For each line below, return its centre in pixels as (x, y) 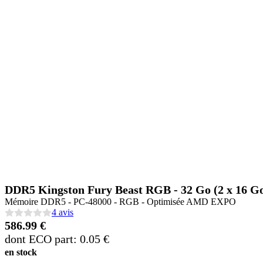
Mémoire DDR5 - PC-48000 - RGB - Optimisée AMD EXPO (120, 202)
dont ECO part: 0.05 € (57, 239)
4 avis (63, 212)
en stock (21, 252)
